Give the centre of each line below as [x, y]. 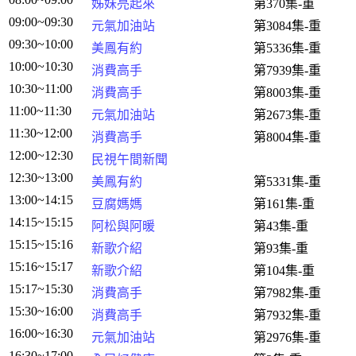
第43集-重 [281, 226]
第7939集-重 [287, 70]
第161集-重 [284, 204]
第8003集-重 [287, 93]
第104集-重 [284, 271]
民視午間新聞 [130, 159]
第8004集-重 [287, 137]
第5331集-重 [287, 182]
